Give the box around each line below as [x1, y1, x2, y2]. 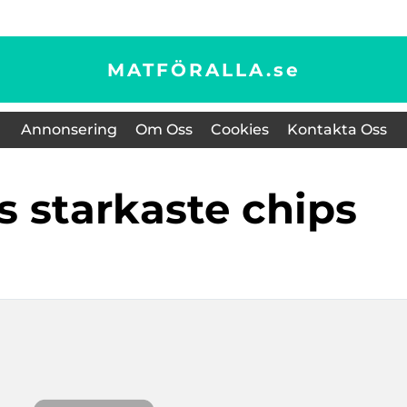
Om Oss [134, 121, 193, 138]
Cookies [210, 121, 269, 138]
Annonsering [20, 121, 117, 138]
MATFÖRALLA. [106, 58, 273, 81]
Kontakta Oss [286, 121, 387, 138]
